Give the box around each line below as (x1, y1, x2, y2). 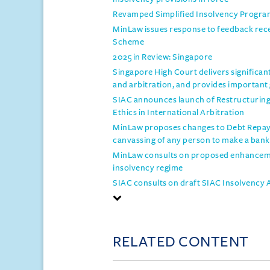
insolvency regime (113, 163, 183, 172)
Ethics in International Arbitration (113, 108, 245, 117)
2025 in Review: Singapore (113, 52, 213, 61)
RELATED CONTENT (113, 234, 249, 250)
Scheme (113, 37, 144, 46)
